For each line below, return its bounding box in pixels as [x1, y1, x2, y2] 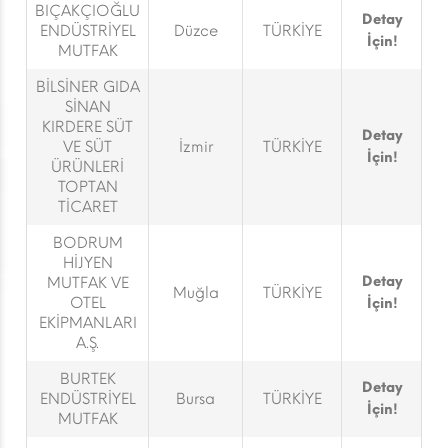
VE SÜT [63, 138, 112, 156]
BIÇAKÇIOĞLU [35, 2, 140, 20]
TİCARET [57, 198, 118, 216]
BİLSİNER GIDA [35, 78, 140, 96]
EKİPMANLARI [38, 314, 137, 332]
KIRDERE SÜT [42, 118, 133, 136]
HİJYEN [62, 254, 113, 272]
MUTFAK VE [46, 274, 129, 292]
